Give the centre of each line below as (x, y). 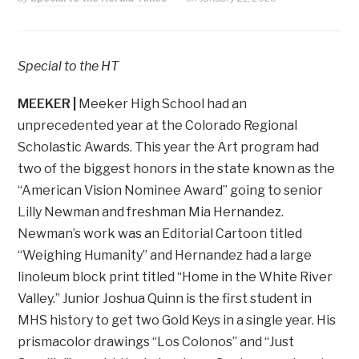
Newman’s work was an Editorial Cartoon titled (160, 234)
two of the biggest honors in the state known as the (177, 169)
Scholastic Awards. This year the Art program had (169, 147)
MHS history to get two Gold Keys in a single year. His (177, 321)
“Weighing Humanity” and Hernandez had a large (165, 256)
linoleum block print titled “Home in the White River (175, 277)
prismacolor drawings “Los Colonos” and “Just (156, 342)
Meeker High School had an (162, 104)
